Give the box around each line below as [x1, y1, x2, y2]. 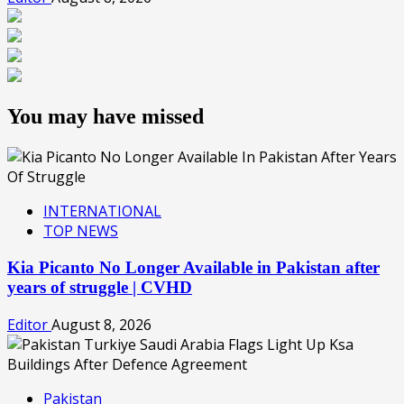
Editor [7, 314, 51, 335]
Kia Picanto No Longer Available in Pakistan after [7, 258, 380, 277]
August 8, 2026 [51, 314, 151, 335]
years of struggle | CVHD [7, 278, 192, 297]
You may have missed [7, 105, 204, 129]
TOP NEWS [43, 221, 118, 242]
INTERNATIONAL [43, 201, 161, 222]
